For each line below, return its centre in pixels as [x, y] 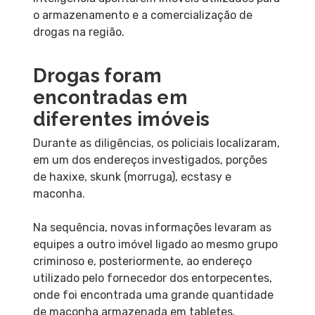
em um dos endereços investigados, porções [150, 160]
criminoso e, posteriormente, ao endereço [142, 261]
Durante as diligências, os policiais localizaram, [156, 143]
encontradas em [110, 97]
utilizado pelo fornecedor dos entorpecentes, [152, 278]
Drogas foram [97, 75]
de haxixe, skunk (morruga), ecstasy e [132, 176]
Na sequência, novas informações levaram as [152, 227]
